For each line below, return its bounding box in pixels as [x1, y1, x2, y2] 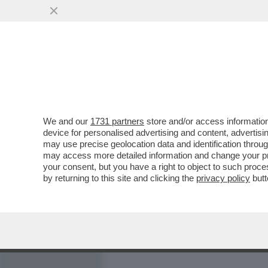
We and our [43, 116, 90, 126]
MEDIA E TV [153, 69, 203, 83]
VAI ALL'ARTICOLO [127, 157, 212, 167]
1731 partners [90, 116, 144, 126]
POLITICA [219, 69, 261, 83]
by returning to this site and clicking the [43, 173, 196, 183]
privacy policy [196, 173, 250, 183]
